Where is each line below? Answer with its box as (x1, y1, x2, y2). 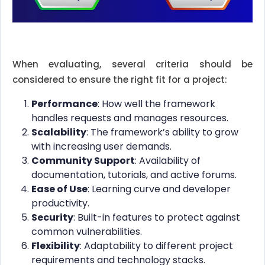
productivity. (31, 196, 89, 211)
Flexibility (31, 239, 80, 253)
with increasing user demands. (31, 140, 172, 154)
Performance (31, 97, 98, 111)
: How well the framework (98, 97, 215, 111)
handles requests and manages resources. (31, 111, 228, 125)
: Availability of (135, 154, 201, 168)
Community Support (31, 154, 135, 168)
